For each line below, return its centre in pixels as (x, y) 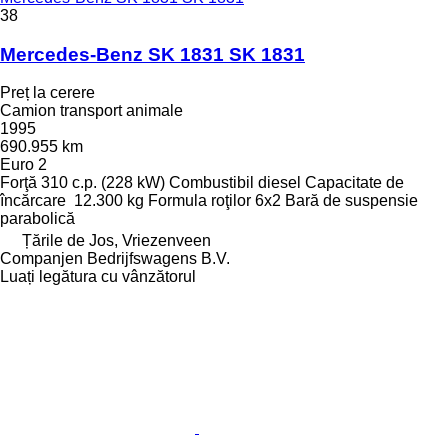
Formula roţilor (199, 201)
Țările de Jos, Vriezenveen (116, 241)
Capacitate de (354, 183)
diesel (279, 183)
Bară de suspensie (351, 201)
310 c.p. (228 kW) (103, 183)
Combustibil (211, 183)
